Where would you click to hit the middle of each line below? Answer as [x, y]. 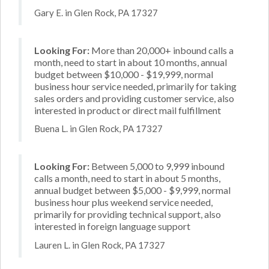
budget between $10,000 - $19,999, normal [124, 74]
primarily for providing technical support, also [128, 214]
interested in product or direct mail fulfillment [128, 110]
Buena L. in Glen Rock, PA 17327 [98, 128]
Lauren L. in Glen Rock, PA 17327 [100, 245]
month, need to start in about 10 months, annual [131, 62]
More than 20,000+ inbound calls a [162, 50]
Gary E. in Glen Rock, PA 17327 [96, 12]
